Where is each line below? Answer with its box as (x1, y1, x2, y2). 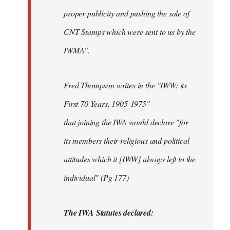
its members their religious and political (64, 135, 189, 146)
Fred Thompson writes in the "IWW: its (64, 79, 187, 90)
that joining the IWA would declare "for (64, 116, 188, 127)
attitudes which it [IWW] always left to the (64, 153, 196, 164)
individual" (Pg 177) (64, 171, 129, 183)
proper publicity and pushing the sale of (64, 7, 189, 18)
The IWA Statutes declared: (64, 206, 154, 218)
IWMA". (64, 44, 90, 55)
